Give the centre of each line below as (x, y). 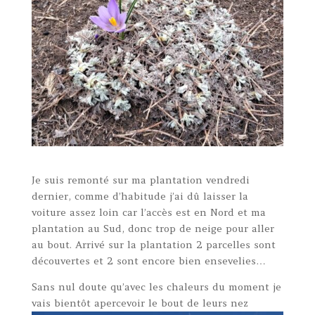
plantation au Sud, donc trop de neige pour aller (153, 228)
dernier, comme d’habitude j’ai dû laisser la (140, 196)
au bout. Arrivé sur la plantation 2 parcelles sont (153, 244)
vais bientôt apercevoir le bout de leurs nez (140, 303)
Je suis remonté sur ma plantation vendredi (140, 180)
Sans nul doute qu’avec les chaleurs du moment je (156, 287)
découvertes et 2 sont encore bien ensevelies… (148, 261)
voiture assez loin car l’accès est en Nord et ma (148, 212)
